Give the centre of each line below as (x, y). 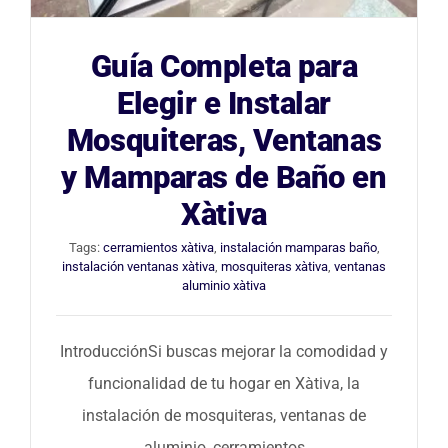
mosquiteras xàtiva (274, 266)
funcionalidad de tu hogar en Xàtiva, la (224, 383)
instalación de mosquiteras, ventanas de (224, 415)
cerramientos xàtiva (158, 247)
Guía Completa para (224, 66)
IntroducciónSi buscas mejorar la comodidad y (224, 351)
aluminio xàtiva (224, 285)
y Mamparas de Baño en (224, 177)
